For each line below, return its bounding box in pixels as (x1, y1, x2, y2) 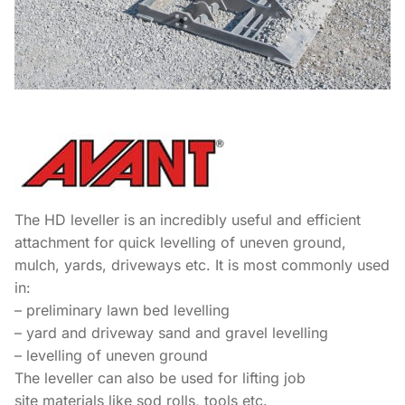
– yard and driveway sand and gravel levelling (14, 323, 328, 342)
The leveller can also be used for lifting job (14, 368, 306, 387)
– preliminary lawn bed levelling (14, 300, 230, 319)
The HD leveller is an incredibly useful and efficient (14, 210, 361, 229)
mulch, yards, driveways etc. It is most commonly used (14, 255, 390, 274)
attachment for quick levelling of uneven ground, (14, 232, 346, 251)
